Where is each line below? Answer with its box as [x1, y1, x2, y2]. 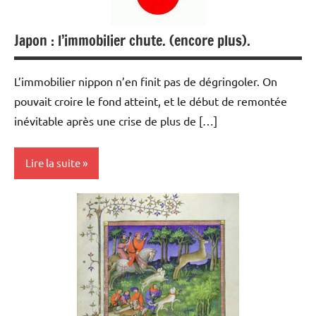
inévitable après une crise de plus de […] [14, 113, 217, 128]
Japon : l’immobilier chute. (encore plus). [14, 30, 250, 51]
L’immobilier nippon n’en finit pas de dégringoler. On [14, 73, 277, 88]
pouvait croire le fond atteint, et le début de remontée [14, 93, 287, 108]
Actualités [23, 200, 69, 213]
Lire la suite [25, 156, 80, 170]
